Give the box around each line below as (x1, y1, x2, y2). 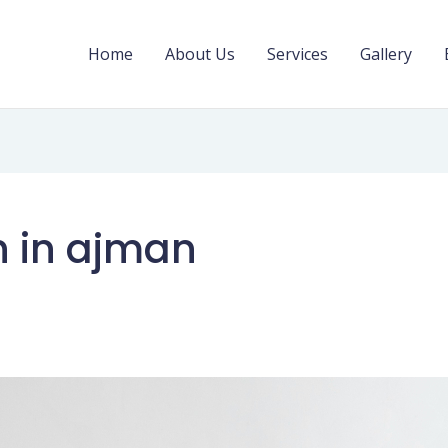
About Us (165, 43, 235, 65)
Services (267, 43, 328, 65)
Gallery (360, 43, 412, 65)
